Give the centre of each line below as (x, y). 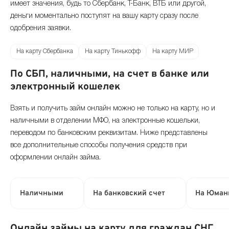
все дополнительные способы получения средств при (99, 145)
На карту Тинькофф (112, 52)
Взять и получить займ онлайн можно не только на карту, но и (113, 108)
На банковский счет (129, 193)
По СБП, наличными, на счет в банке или (110, 74)
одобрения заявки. (41, 29)
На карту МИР (173, 52)
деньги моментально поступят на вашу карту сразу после (104, 16)
